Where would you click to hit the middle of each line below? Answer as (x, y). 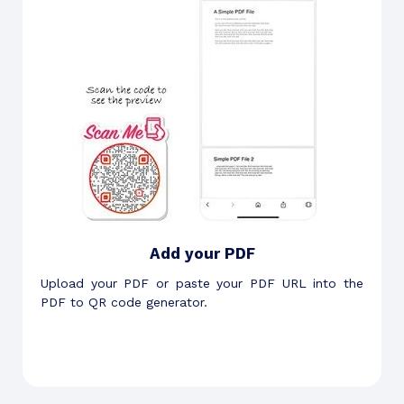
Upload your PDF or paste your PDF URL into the (202, 284)
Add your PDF (202, 254)
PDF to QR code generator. (124, 303)
